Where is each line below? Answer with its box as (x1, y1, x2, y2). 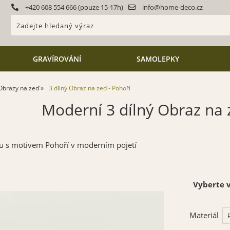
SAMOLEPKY (136, 54, 179, 64)
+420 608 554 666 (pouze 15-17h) (24, 3, 124, 12)
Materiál (189, 209, 219, 221)
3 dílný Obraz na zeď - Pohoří (48, 84, 130, 93)
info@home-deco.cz (141, 3, 203, 12)
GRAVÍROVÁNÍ (33, 54, 82, 64)
